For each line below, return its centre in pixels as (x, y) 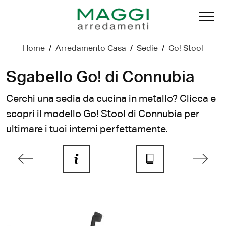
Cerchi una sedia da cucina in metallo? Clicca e (111, 99)
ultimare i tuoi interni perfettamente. (87, 129)
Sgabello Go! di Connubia (100, 78)
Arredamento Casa (91, 49)
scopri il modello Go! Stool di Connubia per (103, 114)
